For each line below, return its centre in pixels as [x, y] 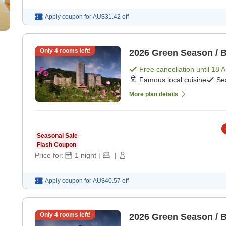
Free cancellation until [175, 69]
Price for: [49, 156]
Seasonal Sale [57, 136]
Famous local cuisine [173, 80]
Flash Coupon [56, 145]
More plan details [154, 95]
